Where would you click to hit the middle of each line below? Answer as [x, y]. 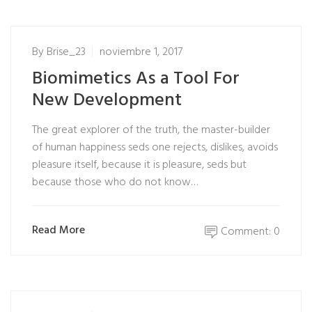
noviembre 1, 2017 [141, 52]
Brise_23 [66, 52]
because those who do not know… [115, 182]
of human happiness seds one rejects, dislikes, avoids [155, 148]
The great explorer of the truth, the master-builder [151, 130]
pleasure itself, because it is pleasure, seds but [139, 165]
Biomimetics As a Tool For [136, 79]
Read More [58, 230]
